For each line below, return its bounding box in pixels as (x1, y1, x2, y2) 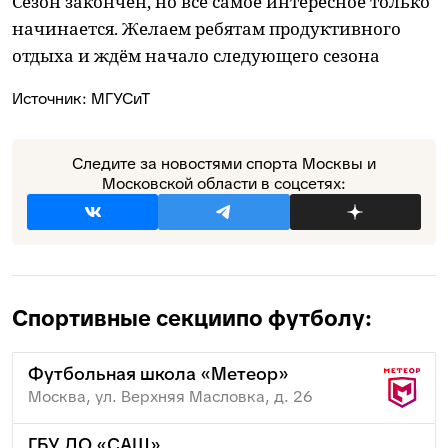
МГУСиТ (91, 87, 150, 109)
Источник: (12, 87, 91, 109)
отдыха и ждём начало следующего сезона (12, 43, 380, 67)
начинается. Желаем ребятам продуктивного (12, 16, 401, 40)
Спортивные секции (12, 303, 236, 333)
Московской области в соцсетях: (102, 172, 346, 194)
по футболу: (236, 303, 372, 333)
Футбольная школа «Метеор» (28, 361, 289, 385)
